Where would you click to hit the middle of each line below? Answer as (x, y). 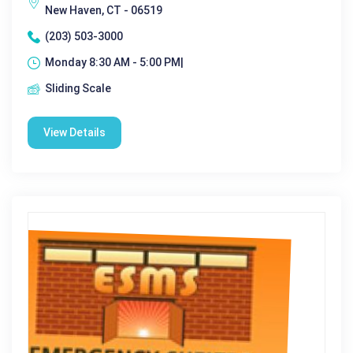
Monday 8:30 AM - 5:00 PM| (114, 63)
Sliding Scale (78, 89)
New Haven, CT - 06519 (104, 11)
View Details (74, 133)
